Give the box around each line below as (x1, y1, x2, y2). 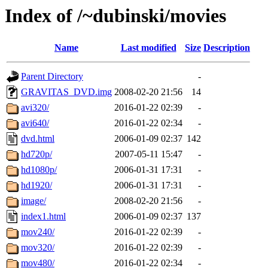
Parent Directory (21, 71, 83, 82)
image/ (21, 196, 46, 206)
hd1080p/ (21, 165, 57, 175)
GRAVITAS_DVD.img (21, 87, 112, 98)
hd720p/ (21, 149, 52, 160)
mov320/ (21, 242, 54, 253)
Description (203, 42, 250, 53)
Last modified (120, 42, 176, 53)
